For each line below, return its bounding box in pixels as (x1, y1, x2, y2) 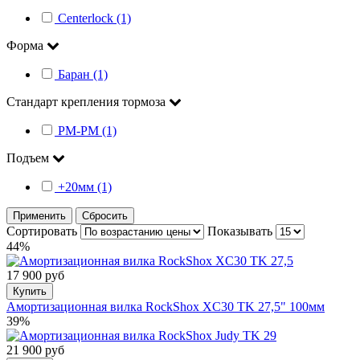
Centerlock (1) (58, 10, 131, 25)
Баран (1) (58, 67, 108, 81)
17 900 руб (6, 268, 64, 282)
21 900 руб (6, 342, 64, 357)
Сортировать (6, 223, 80, 238)
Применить (13, 209, 66, 222)
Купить (13, 284, 47, 297)
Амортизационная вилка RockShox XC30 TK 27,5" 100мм (6, 299, 325, 313)
